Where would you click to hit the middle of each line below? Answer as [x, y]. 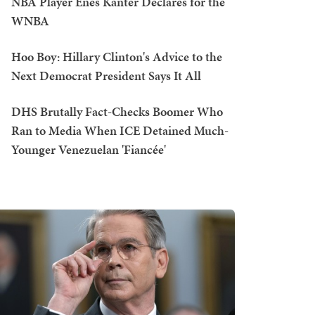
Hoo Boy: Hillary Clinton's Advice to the [117, 57]
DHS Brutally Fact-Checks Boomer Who [117, 111]
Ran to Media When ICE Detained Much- [120, 130]
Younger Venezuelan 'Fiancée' [89, 149]
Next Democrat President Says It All [106, 76]
